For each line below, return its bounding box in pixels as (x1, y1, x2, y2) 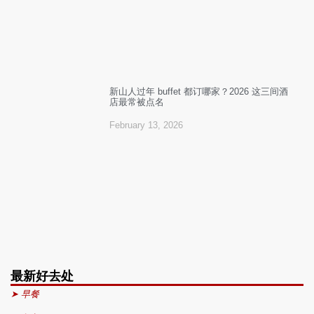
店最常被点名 (109, 97, 164, 108)
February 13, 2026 (109, 120, 183, 131)
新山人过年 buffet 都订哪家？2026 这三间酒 (109, 86, 288, 97)
